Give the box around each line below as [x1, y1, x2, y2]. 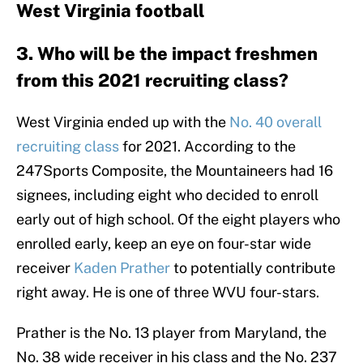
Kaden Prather [74, 259, 170, 277]
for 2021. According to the [119, 138, 296, 156]
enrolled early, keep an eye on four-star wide [16, 235, 311, 253]
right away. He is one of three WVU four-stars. [16, 284, 319, 301]
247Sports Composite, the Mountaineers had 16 [16, 162, 333, 180]
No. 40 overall [229, 113, 322, 131]
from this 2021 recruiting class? [16, 70, 288, 92]
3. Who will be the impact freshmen [16, 43, 318, 65]
